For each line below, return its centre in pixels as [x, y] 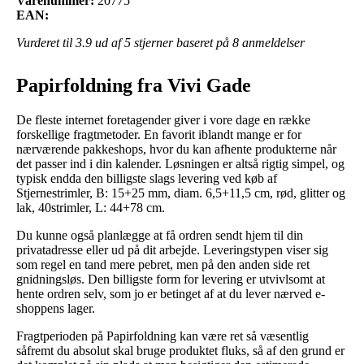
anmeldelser [272, 42]
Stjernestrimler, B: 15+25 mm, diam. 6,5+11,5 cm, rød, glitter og [181, 193]
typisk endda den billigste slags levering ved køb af [147, 178]
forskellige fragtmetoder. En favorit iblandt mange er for [159, 134]
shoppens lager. [56, 308]
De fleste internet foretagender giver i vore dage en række [163, 119]
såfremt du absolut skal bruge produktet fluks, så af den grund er [180, 350]
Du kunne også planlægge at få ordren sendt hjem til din [160, 235]
